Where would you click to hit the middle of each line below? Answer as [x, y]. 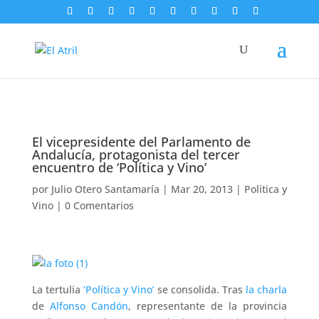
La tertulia [57, 289]
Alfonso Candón [89, 306]
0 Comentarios [99, 205]
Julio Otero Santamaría [105, 189]
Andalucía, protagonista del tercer [136, 155]
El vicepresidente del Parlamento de [141, 142]
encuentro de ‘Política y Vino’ [119, 167]
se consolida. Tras [200, 289]
